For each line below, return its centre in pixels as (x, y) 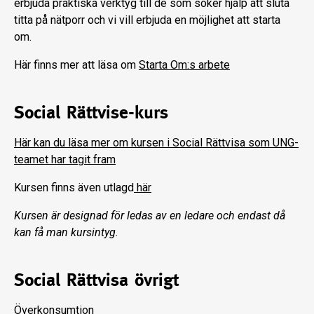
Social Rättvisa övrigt (96, 280)
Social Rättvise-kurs (91, 112)
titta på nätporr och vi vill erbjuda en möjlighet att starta (147, 20)
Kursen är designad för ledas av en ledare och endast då (150, 216)
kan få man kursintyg (65, 233)
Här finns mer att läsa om (76, 65)
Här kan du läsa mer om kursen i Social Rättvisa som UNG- (156, 143)
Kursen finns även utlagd (74, 188)
